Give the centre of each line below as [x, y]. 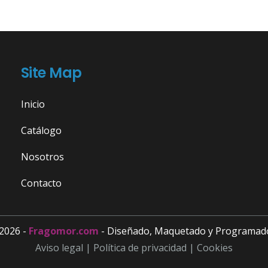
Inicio [33, 104]
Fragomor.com [64, 231]
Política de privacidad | [145, 248]
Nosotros [42, 157]
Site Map [51, 73]
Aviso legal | [64, 248]
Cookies [215, 248]
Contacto [41, 183]
